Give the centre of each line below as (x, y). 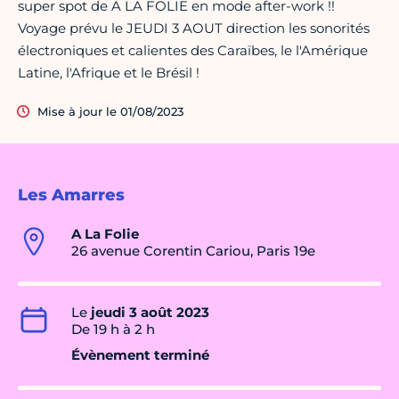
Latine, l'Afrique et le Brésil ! (109, 73)
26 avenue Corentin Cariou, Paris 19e (193, 251)
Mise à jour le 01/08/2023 (110, 112)
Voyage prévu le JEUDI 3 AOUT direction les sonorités (194, 28)
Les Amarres (71, 195)
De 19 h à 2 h (113, 330)
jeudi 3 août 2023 (150, 313)
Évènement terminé (140, 355)
